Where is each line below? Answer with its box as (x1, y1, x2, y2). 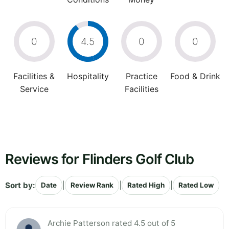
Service (19, 84, 49, 95)
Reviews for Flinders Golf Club (5, 151, 194, 168)
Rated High (127, 181, 165, 190)
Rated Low (178, 181, 214, 190)
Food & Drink (170, 71, 220, 82)
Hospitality (66, 71, 109, 82)
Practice (125, 71, 157, 82)
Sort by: (5, 180, 35, 190)
